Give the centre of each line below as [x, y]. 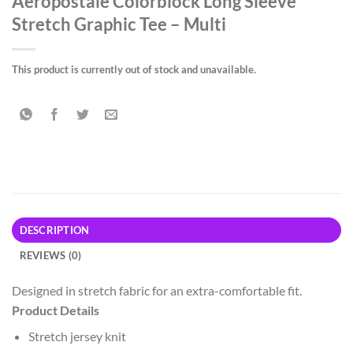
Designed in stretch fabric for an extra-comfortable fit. [157, 291]
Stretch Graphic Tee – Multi [119, 24]
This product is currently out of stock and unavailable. [134, 69]
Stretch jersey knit [77, 336]
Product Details [56, 310]
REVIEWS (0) [50, 256]
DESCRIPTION [54, 230]
